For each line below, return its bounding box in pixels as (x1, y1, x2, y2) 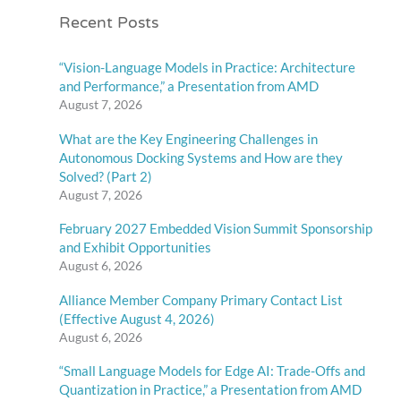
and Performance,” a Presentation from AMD (59, 77, 320, 94)
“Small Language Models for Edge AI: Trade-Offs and (59, 363, 366, 380)
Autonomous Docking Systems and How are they (59, 149, 344, 166)
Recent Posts (59, 3, 159, 46)
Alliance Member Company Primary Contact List (59, 291, 344, 308)
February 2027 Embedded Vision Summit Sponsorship (59, 220, 373, 237)
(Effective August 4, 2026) (59, 310, 216, 327)
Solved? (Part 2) (59, 167, 153, 184)
